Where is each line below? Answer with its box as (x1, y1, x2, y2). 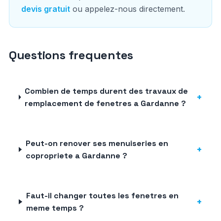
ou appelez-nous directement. (70, 4, 185, 14)
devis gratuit (21, 4, 70, 14)
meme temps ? (26, 203, 84, 213)
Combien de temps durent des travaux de (24, 86, 188, 96)
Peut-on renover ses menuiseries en (25, 138, 168, 148)
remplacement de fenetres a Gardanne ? (24, 98, 186, 109)
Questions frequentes (8, 47, 134, 63)
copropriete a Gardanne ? (25, 150, 127, 161)
